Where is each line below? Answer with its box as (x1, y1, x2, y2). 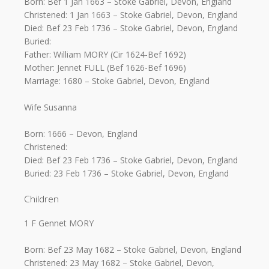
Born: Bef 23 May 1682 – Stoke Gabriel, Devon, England (24, 244, 241, 256)
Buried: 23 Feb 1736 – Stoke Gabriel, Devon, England (24, 168, 229, 180)
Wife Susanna (24, 101, 77, 113)
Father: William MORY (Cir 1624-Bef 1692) (24, 48, 186, 60)
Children (24, 192, 59, 205)
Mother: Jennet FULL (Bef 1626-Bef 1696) (24, 61, 186, 73)
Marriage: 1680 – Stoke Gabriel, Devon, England (24, 74, 210, 86)
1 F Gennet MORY (24, 217, 94, 229)
